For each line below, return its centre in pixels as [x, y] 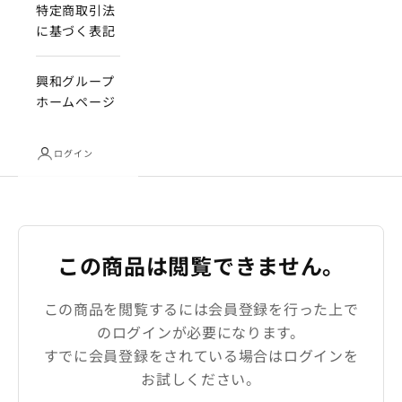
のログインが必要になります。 [201, 332]
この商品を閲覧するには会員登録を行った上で [201, 308]
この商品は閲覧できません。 [201, 265]
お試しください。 [201, 378]
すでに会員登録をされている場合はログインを [201, 355]
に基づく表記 [76, 31]
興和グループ [75, 81]
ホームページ [76, 101]
